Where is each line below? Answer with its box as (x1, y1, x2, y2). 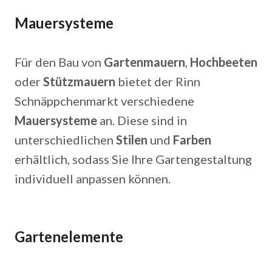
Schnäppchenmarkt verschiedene (15, 93, 194, 108)
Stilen (116, 132, 148, 147)
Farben (173, 132, 211, 147)
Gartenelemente (15, 228, 123, 245)
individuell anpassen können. (15, 171, 171, 186)
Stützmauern (43, 74, 115, 89)
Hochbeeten (190, 55, 257, 69)
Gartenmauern (104, 55, 185, 69)
